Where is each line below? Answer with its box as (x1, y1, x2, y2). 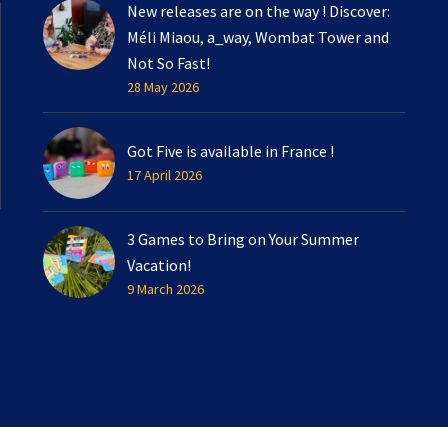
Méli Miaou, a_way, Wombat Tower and (127, 26, 389, 47)
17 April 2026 (127, 165, 202, 184)
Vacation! (127, 254, 191, 275)
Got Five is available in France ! (127, 140, 334, 161)
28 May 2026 (127, 77, 199, 96)
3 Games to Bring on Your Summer (127, 228, 359, 249)
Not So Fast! (127, 52, 210, 73)
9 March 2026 (127, 279, 204, 298)
